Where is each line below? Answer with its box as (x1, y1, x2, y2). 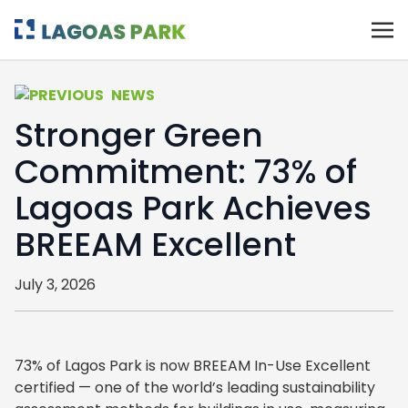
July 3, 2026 (15, 274, 96, 295)
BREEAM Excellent (15, 221, 296, 268)
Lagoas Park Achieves (15, 185, 372, 231)
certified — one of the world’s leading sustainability (15, 377, 375, 398)
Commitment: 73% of (15, 148, 357, 195)
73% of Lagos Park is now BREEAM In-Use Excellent (15, 355, 371, 376)
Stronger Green (15, 112, 263, 158)
